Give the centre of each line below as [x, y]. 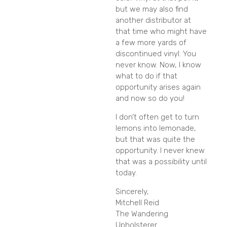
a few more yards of [151, 43]
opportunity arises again [158, 87]
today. [126, 173]
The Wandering [142, 214]
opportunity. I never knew [160, 151]
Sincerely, [132, 192]
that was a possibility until [161, 162]
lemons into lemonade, [156, 128]
